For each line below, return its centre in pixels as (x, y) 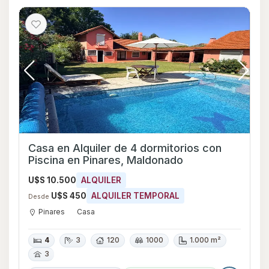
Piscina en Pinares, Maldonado (106, 160)
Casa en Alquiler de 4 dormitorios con (125, 148)
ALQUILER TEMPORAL (135, 196)
